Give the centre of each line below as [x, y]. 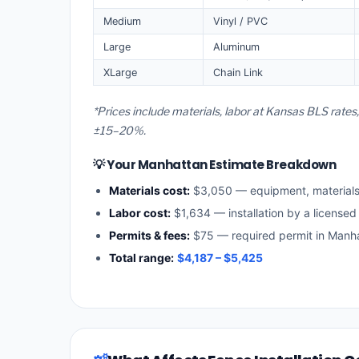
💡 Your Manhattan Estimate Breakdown [215, 165]
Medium [122, 21]
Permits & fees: [149, 236]
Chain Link [238, 72]
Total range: [141, 258]
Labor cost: [140, 213]
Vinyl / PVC [240, 21]
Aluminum [236, 46]
